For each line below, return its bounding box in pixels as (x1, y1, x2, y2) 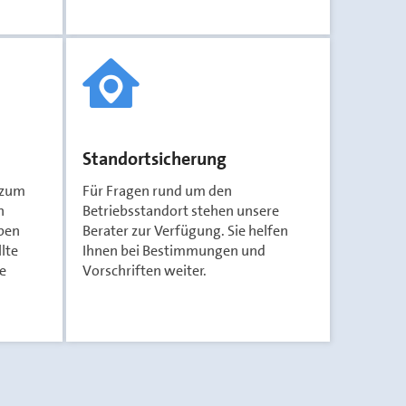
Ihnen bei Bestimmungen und (82, 241, 266, 260)
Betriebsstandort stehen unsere (82, 201, 279, 220)
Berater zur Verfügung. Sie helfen (82, 221, 288, 240)
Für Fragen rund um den (82, 181, 232, 200)
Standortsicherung (82, 147, 227, 170)
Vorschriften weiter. (82, 261, 207, 280)
